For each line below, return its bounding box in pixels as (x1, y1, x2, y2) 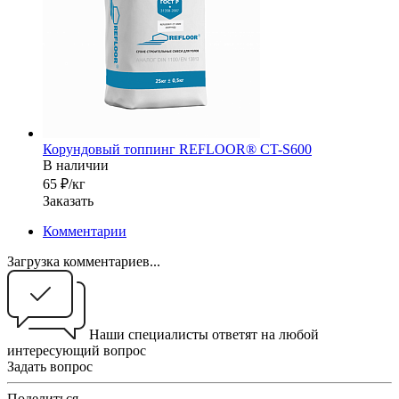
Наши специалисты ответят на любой (89, 327, 319, 343)
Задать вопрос (7, 359, 93, 375)
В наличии (43, 158, 109, 174)
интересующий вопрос (7, 343, 146, 359)
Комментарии (43, 224, 126, 240)
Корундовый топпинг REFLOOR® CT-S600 (43, 142, 312, 158)
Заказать (43, 193, 94, 209)
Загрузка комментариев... (7, 254, 160, 270)
